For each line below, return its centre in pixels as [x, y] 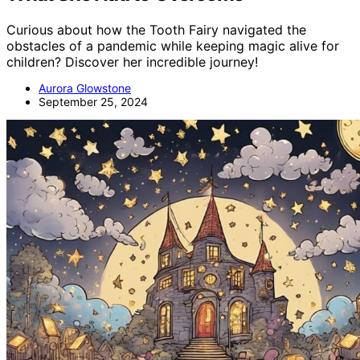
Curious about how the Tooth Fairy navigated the [156, 30]
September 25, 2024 [93, 102]
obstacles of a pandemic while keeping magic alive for [173, 46]
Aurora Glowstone [85, 88]
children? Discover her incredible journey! [132, 62]
